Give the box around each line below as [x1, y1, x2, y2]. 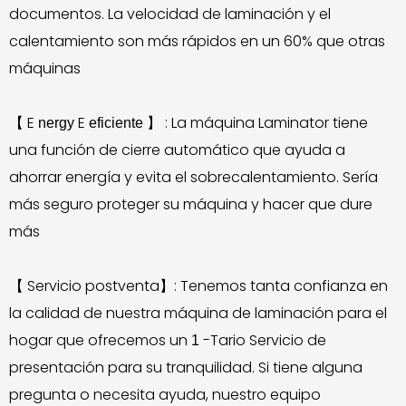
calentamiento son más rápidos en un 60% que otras [9, 31, 385, 52]
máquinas [9, 58, 81, 79]
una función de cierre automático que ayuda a [9, 140, 345, 160]
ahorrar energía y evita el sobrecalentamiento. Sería [9, 167, 378, 188]
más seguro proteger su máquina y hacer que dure [9, 194, 372, 215]
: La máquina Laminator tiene [165, 112, 368, 133]
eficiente [89, 115, 147, 130]
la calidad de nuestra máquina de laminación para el [9, 303, 387, 324]
